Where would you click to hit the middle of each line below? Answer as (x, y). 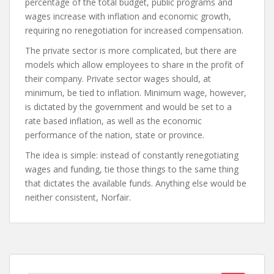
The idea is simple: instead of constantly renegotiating (132, 155)
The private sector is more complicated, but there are (131, 51)
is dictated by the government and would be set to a (128, 107)
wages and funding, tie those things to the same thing (132, 169)
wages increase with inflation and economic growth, (128, 17)
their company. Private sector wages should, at (118, 79)
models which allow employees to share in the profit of (134, 65)
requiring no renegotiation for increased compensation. (134, 31)
